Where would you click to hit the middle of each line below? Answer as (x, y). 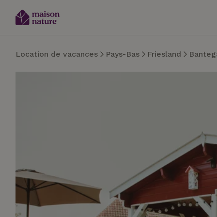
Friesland (164, 54)
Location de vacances (57, 54)
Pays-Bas (123, 54)
